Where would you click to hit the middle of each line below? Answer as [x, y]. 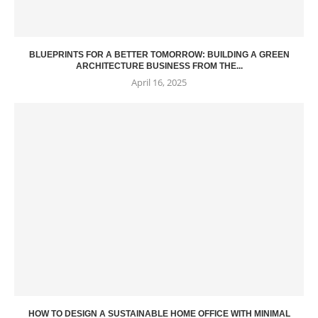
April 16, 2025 [159, 83]
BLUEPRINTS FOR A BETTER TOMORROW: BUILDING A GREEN [159, 55]
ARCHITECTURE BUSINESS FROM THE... [159, 66]
